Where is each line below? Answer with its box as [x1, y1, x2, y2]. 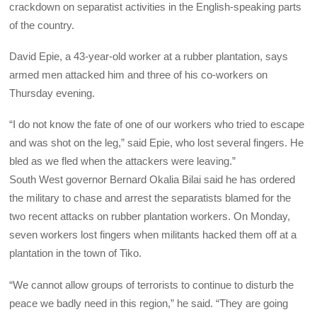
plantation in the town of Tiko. [9, 247, 142, 260]
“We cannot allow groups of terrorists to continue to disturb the [9, 278, 294, 291]
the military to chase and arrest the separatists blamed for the [9, 192, 292, 204]
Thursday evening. [9, 87, 96, 100]
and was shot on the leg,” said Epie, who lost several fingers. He [9, 137, 304, 149]
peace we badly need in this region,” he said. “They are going [9, 296, 289, 309]
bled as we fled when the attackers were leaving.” [9, 155, 236, 168]
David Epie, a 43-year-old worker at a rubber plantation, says [9, 50, 289, 63]
